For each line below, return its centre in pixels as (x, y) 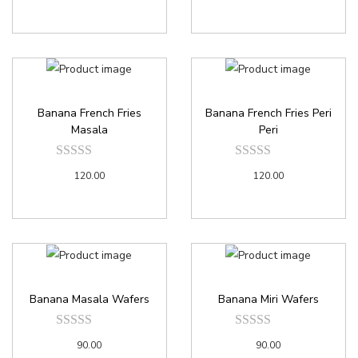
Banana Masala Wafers (89, 299)
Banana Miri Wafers (268, 299)
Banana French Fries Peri (268, 113)
